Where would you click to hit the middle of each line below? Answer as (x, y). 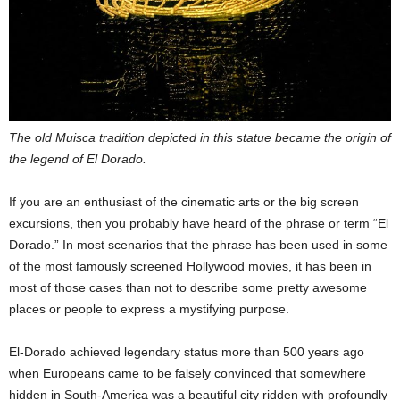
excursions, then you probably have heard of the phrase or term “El (199, 223)
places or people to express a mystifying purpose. (149, 309)
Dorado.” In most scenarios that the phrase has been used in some (198, 245)
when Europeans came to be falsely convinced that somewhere (187, 373)
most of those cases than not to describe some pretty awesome (188, 287)
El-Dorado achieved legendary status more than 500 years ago (187, 352)
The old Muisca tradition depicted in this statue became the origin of (200, 137)
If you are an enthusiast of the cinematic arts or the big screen (184, 202)
